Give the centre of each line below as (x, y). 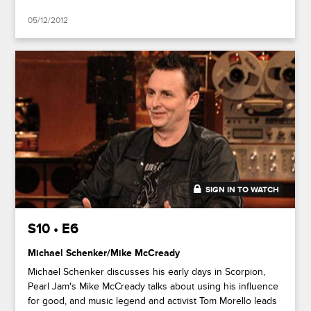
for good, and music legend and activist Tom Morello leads (153, 301)
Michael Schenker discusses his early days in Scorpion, (147, 271)
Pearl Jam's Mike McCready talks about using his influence (153, 286)
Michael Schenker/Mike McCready (104, 253)
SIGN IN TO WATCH (243, 190)
